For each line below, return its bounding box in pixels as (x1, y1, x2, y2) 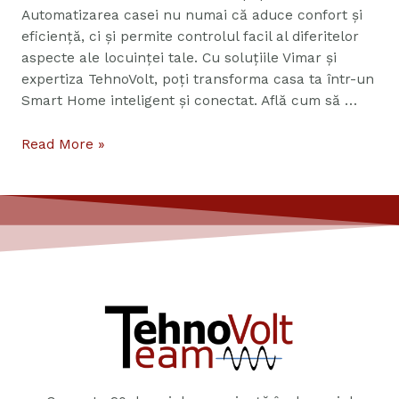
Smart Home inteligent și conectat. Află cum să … (20, 93, 357, 110)
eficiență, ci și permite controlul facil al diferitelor (20, 28, 359, 45)
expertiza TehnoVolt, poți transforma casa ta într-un (20, 71, 374, 88)
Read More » (20, 135, 105, 152)
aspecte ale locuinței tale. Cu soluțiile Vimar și (20, 50, 337, 67)
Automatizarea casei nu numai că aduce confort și (20, 7, 362, 24)
